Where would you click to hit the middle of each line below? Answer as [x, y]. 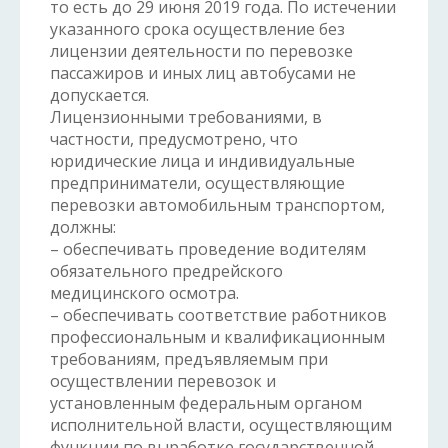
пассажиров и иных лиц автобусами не [203, 73]
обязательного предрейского [166, 271]
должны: [83, 227]
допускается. [99, 95]
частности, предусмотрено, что [174, 139]
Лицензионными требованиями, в [186, 117]
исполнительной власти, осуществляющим [221, 425]
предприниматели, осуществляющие [197, 183]
